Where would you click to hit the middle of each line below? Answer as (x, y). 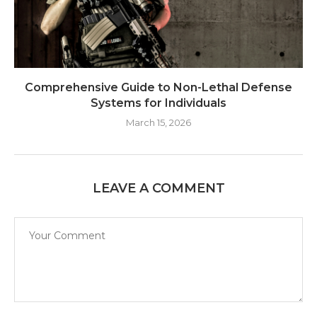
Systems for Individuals (158, 103)
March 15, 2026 (158, 123)
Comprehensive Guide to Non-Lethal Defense (158, 88)
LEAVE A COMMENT (158, 189)
